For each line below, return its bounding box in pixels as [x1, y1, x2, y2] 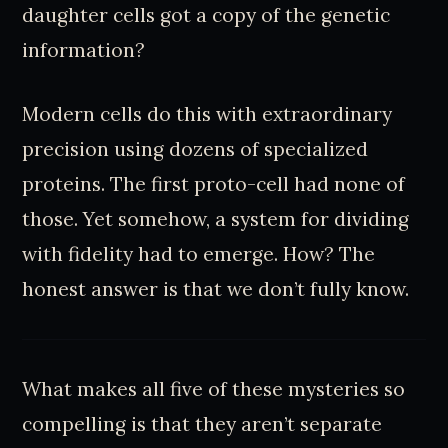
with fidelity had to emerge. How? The [22, 241, 376, 266]
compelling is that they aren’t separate [22, 411, 383, 436]
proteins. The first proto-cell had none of [22, 171, 406, 196]
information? [22, 38, 146, 63]
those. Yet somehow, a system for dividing [22, 206, 410, 231]
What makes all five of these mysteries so [22, 376, 406, 401]
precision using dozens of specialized [22, 136, 369, 161]
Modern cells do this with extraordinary [22, 101, 393, 126]
